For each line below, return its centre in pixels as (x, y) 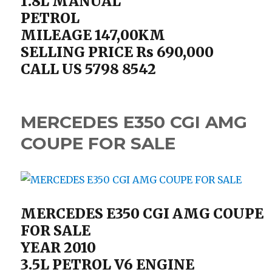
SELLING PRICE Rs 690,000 (117, 52)
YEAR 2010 (59, 247)
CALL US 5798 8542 (89, 69)
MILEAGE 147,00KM (93, 35)
